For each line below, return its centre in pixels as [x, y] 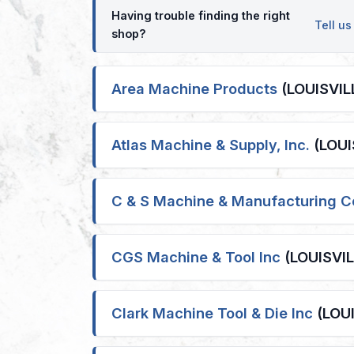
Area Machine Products [194, 88]
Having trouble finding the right [201, 15]
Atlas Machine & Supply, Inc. [211, 145]
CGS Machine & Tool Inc [196, 257]
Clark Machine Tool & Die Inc [212, 313]
